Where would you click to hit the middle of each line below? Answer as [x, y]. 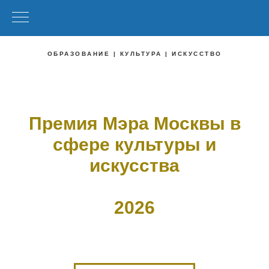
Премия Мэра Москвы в [134, 123]
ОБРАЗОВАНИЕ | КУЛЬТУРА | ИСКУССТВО [134, 54]
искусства [134, 165]
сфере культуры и [134, 144]
